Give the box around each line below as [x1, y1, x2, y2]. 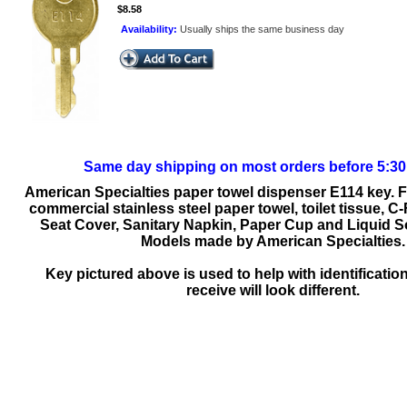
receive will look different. [185, 283, 360, 298]
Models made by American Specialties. [140, 233, 405, 249]
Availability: [121, 24, 180, 35]
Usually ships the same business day [180, 24, 344, 35]
